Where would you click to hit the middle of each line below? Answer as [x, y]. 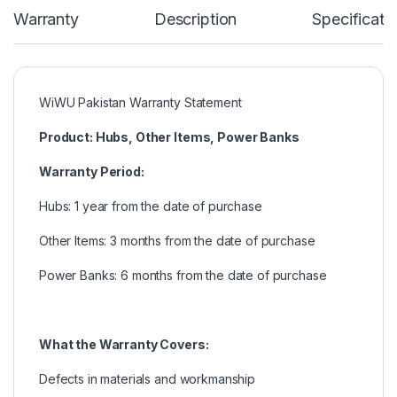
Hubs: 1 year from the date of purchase [151, 206]
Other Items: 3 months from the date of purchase [177, 240]
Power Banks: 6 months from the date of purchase [183, 275]
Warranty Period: [92, 171]
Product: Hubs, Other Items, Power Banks [169, 136]
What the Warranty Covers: [124, 344]
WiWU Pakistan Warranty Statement [140, 102]
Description [195, 19]
